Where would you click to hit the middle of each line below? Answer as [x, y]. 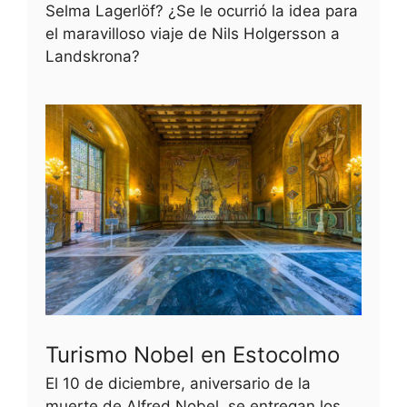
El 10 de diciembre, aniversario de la [178, 383]
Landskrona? [93, 56]
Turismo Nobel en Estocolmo [193, 354]
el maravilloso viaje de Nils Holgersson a [193, 33]
